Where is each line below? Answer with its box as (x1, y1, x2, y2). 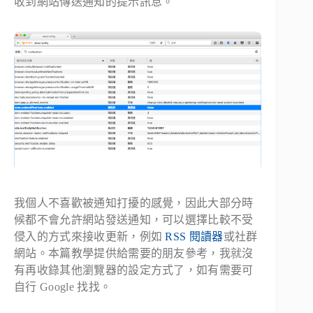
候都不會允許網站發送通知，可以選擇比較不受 (14, 213, 254, 226)
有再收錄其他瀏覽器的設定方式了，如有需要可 (14, 263, 254, 276)
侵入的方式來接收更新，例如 (14, 230, 166, 242)
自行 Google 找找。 (14, 280, 112, 293)
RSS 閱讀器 (165, 230, 224, 242)
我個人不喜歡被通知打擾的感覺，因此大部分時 (14, 196, 254, 209)
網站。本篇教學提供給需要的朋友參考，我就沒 (14, 247, 254, 259)
